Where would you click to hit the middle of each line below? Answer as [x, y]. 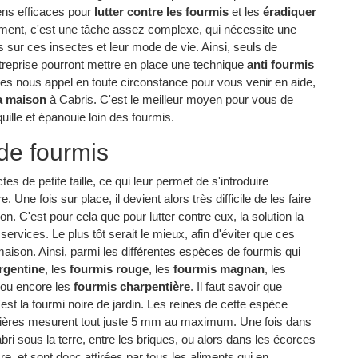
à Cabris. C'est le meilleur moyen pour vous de [170, 99]
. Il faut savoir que [236, 287]
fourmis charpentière [132, 287]
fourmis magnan [219, 269]
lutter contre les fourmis [161, 11]
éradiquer [290, 11]
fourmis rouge [109, 269]
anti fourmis [280, 64]
